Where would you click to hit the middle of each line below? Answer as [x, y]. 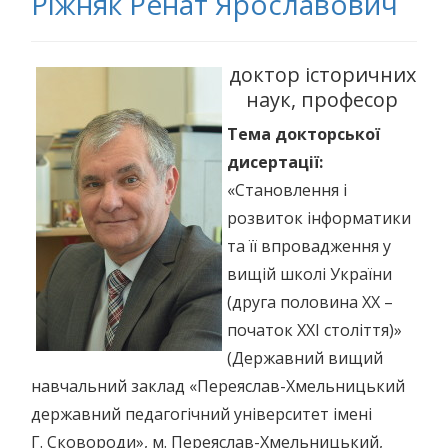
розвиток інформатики [319, 218]
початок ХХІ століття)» [314, 330]
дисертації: [275, 162]
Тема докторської [303, 134]
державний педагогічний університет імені [201, 414]
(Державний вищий [305, 358]
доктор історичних [322, 74]
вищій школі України [309, 274]
